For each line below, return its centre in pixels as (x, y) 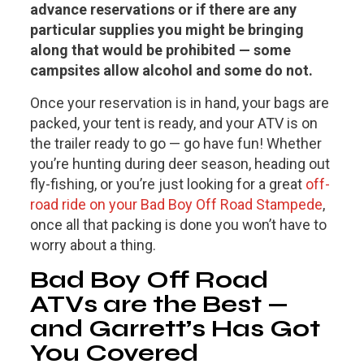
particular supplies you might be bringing (167, 30)
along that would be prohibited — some (160, 50)
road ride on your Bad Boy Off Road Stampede (176, 205)
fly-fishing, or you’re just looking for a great (167, 184)
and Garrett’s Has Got (175, 329)
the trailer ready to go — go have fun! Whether (175, 144)
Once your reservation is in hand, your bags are (179, 103)
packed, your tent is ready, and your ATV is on (173, 123)
